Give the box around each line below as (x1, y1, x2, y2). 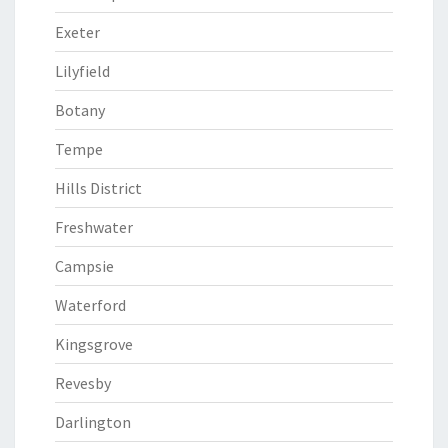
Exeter (55, 22, 100, 42)
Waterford (55, 295, 126, 315)
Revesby (55, 373, 111, 393)
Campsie (55, 256, 114, 276)
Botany (55, 100, 105, 120)
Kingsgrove (55, 334, 133, 354)
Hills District (55, 178, 142, 198)
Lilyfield (55, 61, 110, 81)
